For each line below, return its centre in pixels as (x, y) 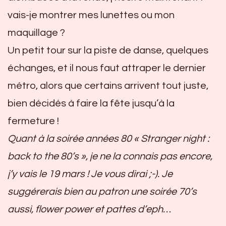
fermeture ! (33, 121)
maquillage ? (36, 33)
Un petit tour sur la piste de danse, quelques (108, 50)
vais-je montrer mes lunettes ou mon (91, 15)
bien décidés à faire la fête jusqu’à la (91, 103)
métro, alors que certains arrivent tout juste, (108, 86)
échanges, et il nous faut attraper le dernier (107, 68)
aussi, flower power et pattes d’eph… (89, 209)
